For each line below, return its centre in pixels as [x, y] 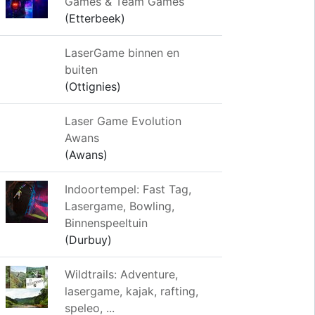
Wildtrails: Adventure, [121, 274]
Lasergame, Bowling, [120, 206]
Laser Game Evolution [123, 121]
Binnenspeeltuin [106, 223]
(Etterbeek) [95, 18]
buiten [81, 70]
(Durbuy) [88, 240]
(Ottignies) [93, 86]
